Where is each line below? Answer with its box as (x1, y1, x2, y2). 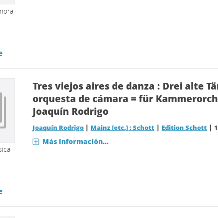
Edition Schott (162, 124, 207, 132)
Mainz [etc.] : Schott (91, 124, 155, 132)
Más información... (42, 137, 109, 146)
